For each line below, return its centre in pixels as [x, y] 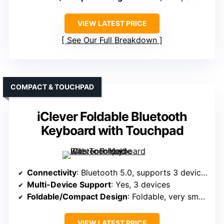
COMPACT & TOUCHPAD [52, 87]
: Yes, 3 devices [140, 185]
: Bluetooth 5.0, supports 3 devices [139, 173]
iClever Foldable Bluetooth [112, 117]
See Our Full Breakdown [112, 40]
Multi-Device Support [69, 185]
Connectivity [52, 173]
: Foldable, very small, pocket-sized [163, 197]
